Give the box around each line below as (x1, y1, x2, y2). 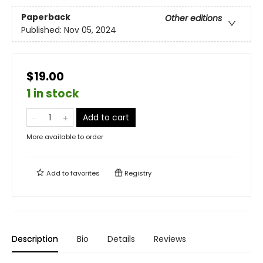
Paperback (21, 11, 70, 23)
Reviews (154, 232, 186, 245)
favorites (70, 168, 100, 178)
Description (12, 232, 58, 245)
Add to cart (83, 111, 129, 123)
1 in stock (26, 85, 79, 102)
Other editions (165, 12, 222, 25)
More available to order (26, 131, 103, 141)
